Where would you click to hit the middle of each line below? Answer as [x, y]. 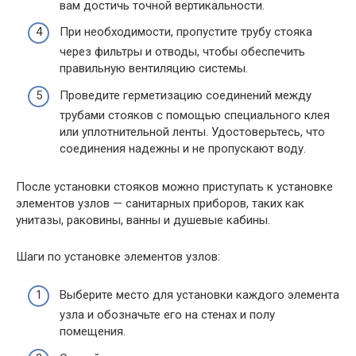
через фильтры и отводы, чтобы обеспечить [182, 52]
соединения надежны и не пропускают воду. [183, 148]
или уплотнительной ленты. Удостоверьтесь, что [192, 132]
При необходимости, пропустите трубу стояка [186, 32]
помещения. [93, 332]
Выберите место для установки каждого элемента [199, 295]
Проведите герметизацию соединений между [186, 95]
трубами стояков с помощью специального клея [195, 115]
